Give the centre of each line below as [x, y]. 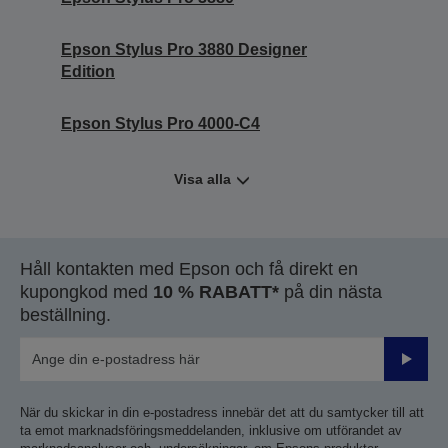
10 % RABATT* [216, 292]
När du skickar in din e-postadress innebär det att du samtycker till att [222, 413]
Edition [88, 72]
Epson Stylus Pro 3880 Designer [184, 50]
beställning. [65, 315]
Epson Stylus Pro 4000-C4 [160, 124]
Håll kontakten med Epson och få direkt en [189, 269]
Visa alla [202, 179]
